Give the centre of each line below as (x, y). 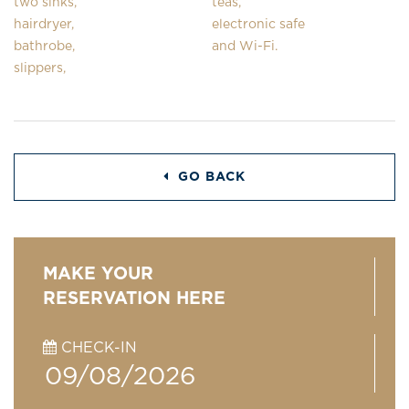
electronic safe (260, 24)
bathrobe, (46, 46)
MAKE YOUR (98, 274)
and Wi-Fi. (245, 46)
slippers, (42, 68)
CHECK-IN (97, 347)
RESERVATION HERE (134, 299)
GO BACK (210, 177)
